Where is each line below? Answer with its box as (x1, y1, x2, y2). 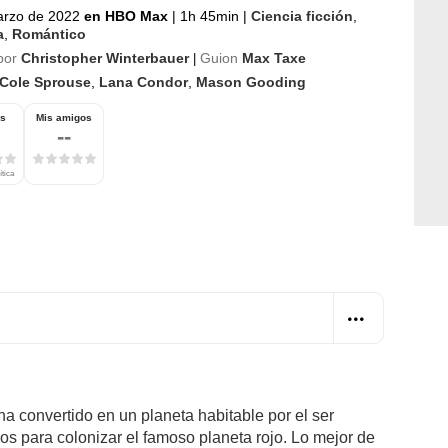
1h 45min (176, 7, 243, 24)
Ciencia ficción (251, 7, 353, 24)
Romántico (12, 25, 86, 42)
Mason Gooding (196, 73, 306, 90)
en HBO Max (84, 7, 172, 24)
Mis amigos (36, 111, 92, 123)
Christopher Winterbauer (21, 49, 189, 66)
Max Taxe (242, 49, 306, 66)
